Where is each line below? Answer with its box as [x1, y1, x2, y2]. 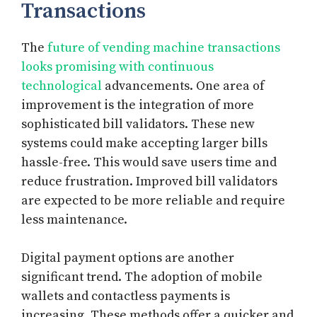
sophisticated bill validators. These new [21, 116, 255, 133]
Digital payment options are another [21, 250, 234, 267]
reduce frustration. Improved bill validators [21, 173, 277, 190]
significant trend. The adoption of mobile [21, 269, 263, 286]
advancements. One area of [102, 78, 265, 95]
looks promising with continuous [21, 59, 214, 76]
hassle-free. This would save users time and [21, 154, 277, 171]
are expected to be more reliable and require [21, 192, 285, 209]
